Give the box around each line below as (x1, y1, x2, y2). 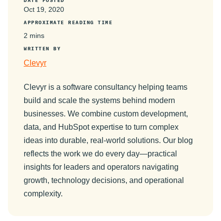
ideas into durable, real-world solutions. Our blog (24, 136, 193, 145)
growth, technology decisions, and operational (24, 176, 184, 184)
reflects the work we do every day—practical (24, 149, 177, 158)
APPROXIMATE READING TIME (24, 19, 112, 26)
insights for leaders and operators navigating (24, 162, 179, 171)
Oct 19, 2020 (24, 5, 64, 13)
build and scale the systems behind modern (24, 96, 175, 105)
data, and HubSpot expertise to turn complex (24, 122, 179, 131)
